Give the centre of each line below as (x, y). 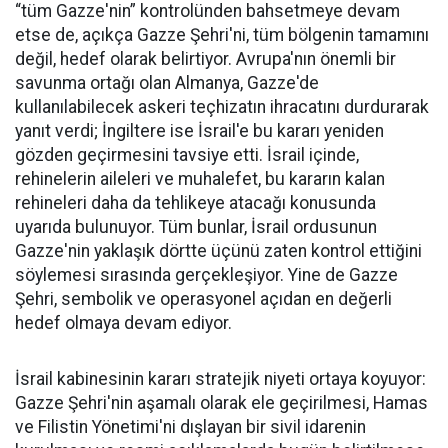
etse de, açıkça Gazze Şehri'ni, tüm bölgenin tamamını (222, 35)
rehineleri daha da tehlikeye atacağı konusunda (195, 203)
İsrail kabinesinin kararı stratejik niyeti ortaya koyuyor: (220, 379)
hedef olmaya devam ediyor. (123, 323)
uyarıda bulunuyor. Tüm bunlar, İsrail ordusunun (196, 227)
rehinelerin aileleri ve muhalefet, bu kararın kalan (200, 179)
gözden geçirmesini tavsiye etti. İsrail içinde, (187, 155)
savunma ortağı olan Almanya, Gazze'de (167, 83)
